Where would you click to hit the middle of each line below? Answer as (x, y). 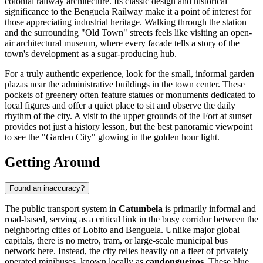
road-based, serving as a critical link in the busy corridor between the (131, 219)
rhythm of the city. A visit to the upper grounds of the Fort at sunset (128, 116)
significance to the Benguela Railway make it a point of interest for (128, 12)
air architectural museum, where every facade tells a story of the (122, 43)
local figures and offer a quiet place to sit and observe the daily (120, 106)
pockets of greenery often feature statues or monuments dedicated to (130, 95)
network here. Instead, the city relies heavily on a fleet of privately (127, 251)
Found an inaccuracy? (47, 188)
